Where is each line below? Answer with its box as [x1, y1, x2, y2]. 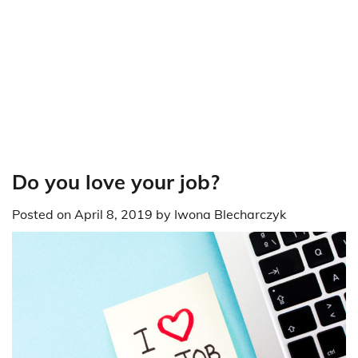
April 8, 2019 [74, 206, 153, 222]
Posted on [12, 206, 74, 222]
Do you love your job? [12, 169, 220, 194]
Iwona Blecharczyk [174, 206, 286, 222]
